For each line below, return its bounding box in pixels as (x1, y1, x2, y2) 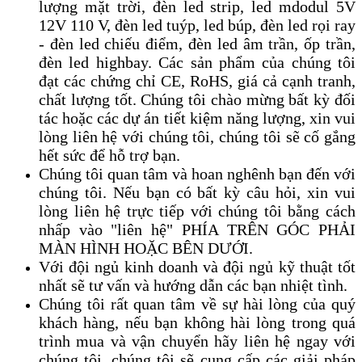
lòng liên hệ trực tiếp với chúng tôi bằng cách (39, 201, 356, 220)
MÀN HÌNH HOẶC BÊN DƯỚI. (39, 238, 253, 257)
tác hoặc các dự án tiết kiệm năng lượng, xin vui (39, 108, 356, 127)
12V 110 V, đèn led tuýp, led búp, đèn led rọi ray (39, 15, 356, 34)
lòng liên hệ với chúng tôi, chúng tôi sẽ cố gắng (39, 127, 356, 145)
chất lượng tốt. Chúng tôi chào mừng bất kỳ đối (39, 90, 356, 108)
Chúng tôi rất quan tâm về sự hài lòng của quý (39, 294, 356, 313)
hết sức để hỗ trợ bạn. (39, 145, 184, 164)
